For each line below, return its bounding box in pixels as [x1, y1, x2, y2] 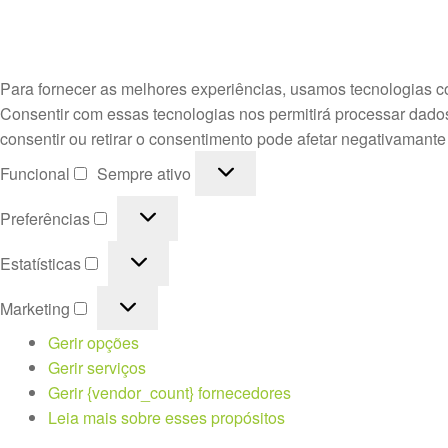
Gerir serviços [48, 356, 146, 380]
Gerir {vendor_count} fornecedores [48, 381, 291, 405]
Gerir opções [48, 331, 139, 355]
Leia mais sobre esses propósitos [48, 406, 285, 430]
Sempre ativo [97, 162, 196, 186]
